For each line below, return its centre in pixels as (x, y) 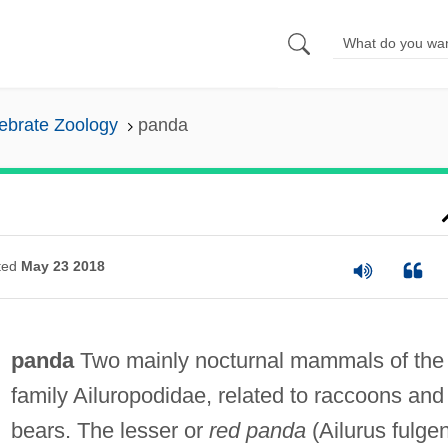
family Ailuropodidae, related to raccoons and (227, 395)
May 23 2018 (62, 266)
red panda (257, 430)
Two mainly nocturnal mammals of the (258, 360)
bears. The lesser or (109, 430)
